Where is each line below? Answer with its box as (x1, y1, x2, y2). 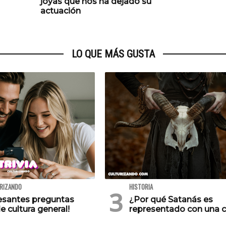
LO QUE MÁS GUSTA (71, 48, 155, 61)
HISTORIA (129, 182, 153, 192)
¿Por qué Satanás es (129, 195, 213, 205)
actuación (40, 6, 81, 16)
